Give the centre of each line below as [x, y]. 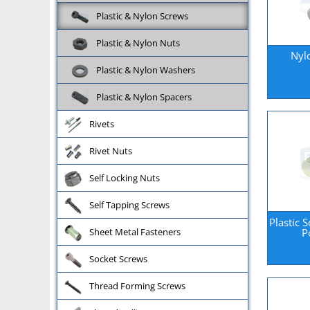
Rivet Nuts [111, 151]
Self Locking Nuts [125, 177]
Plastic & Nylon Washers [146, 70]
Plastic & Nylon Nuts [138, 43]
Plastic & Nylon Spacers [144, 97]
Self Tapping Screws [129, 204]
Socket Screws [118, 258]
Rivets [102, 124]
